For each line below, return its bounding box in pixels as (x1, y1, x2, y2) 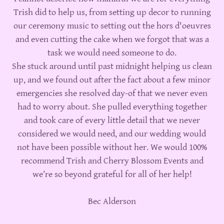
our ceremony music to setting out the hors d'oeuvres (13, 20, 211, 31)
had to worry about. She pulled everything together (17, 101, 207, 112)
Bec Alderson (88, 196, 136, 207)
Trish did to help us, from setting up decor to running (13, 7, 211, 18)
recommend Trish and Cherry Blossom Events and (20, 155, 203, 166)
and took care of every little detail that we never (24, 115, 200, 126)
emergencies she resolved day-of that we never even (16, 88, 207, 99)
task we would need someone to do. (47, 47, 176, 58)
